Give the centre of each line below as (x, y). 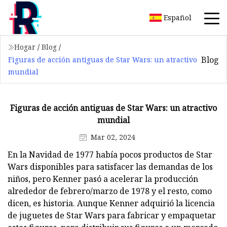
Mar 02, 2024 (113, 137)
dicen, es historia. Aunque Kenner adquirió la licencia (111, 203)
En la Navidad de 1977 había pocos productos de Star (110, 154)
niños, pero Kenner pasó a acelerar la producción (103, 179)
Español (178, 17)
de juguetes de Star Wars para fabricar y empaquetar (112, 215)
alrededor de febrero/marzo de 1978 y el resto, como (110, 191)
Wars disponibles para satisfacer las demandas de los (110, 166)
